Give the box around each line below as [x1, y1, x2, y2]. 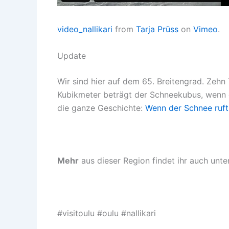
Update [57, 50, 86, 61]
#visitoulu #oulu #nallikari [57, 208, 156, 219]
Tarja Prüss [136, 24, 178, 35]
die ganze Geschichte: [57, 102, 145, 113]
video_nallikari [57, 24, 112, 35]
